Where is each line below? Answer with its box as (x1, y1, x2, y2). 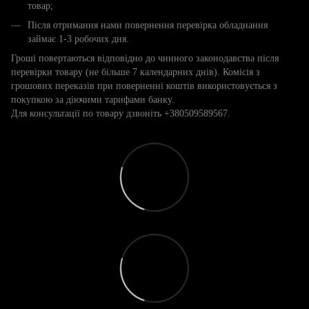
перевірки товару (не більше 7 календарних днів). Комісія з (11, 67, 260, 78)
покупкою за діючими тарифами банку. (11, 94, 175, 106)
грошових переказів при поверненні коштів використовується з (11, 81, 277, 92)
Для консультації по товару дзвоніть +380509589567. (11, 108, 230, 119)
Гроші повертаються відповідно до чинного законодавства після (11, 53, 279, 64)
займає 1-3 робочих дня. (28, 33, 129, 44)
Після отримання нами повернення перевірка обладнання (28, 19, 268, 30)
